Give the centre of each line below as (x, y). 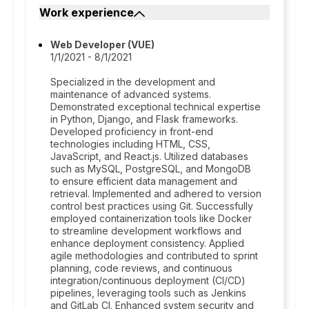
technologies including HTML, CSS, (130, 144)
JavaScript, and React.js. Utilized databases (149, 156)
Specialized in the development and (133, 82)
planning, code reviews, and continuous (141, 268)
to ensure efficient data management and (144, 181)
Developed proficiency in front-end (132, 131)
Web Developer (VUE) (102, 44)
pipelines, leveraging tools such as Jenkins (148, 293)
